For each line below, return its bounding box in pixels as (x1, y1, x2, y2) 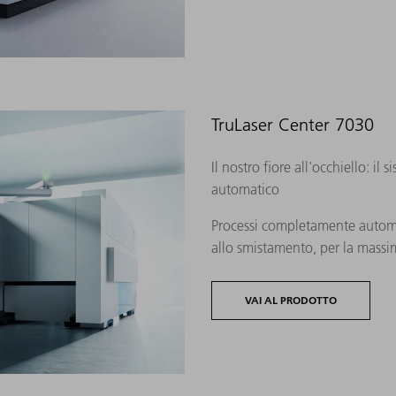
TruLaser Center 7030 (211, 113, 374, 135)
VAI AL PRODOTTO (245, 293, 337, 307)
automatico (211, 179, 279, 198)
